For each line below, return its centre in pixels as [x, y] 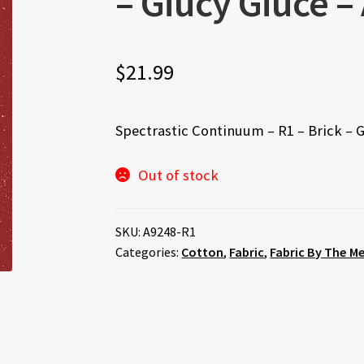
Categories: [149, 252]
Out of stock [179, 175]
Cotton [203, 252]
